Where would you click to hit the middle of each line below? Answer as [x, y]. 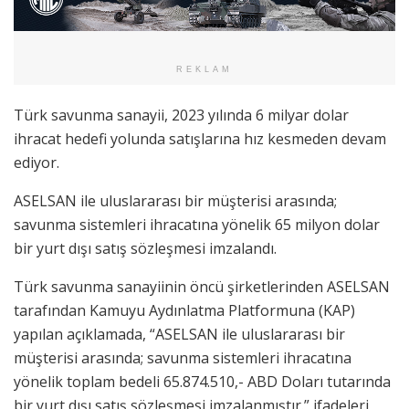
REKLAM [204, 69]
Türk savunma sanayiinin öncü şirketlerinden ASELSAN [202, 286]
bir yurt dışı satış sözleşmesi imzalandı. [145, 248]
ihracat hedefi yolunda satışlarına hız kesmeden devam [200, 138]
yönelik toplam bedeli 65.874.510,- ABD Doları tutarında [202, 381]
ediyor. [37, 162]
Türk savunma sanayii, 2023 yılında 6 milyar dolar [181, 115]
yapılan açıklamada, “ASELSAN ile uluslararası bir [179, 334]
